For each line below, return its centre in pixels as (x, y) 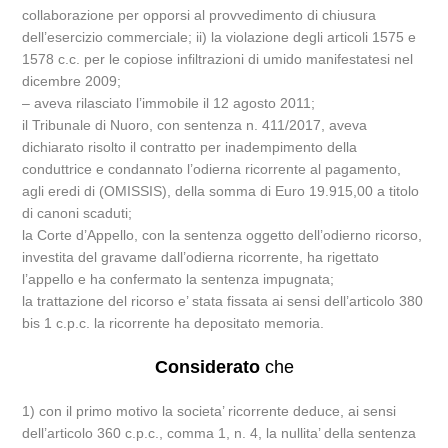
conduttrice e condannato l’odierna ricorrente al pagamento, (212, 169)
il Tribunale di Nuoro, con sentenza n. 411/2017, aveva (195, 125)
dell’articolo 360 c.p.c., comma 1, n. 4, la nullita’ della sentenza (219, 433)
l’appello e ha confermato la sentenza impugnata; (178, 279)
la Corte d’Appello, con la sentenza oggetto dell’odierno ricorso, (222, 235)
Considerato (207, 367)
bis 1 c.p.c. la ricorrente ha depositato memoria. (173, 323)
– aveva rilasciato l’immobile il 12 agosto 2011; (169, 103)
